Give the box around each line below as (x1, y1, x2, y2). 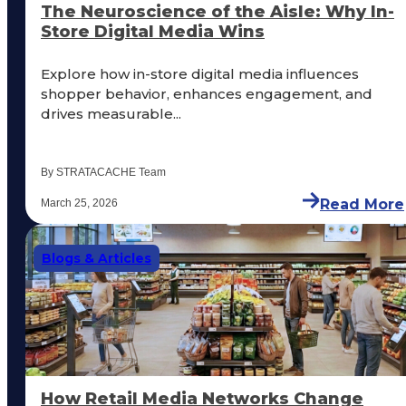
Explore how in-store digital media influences (41, 65, 359, 83)
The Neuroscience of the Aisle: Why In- (41, 2, 394, 23)
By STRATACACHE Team (41, 166, 166, 179)
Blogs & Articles (42, 250, 151, 267)
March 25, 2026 (41, 197, 118, 210)
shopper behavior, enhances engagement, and (41, 85, 372, 103)
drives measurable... (41, 105, 181, 123)
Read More (320, 196, 404, 214)
